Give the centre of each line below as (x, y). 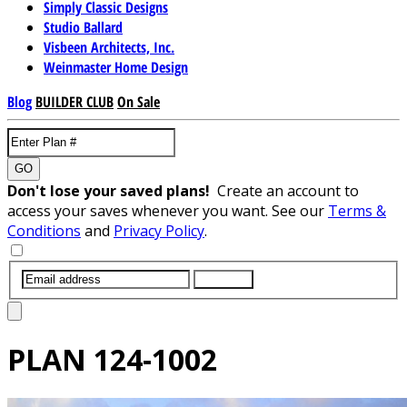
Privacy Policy (159, 230)
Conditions (44, 230)
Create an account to (288, 190)
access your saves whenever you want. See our (168, 210)
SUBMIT (223, 279)
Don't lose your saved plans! (112, 190)
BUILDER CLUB (74, 101)
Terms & (357, 210)
